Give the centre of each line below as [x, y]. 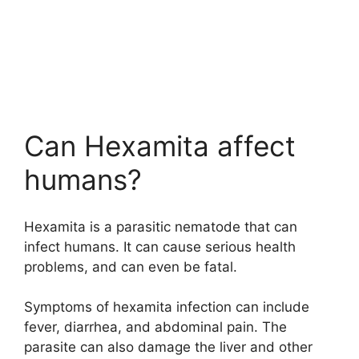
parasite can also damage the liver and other [168, 347]
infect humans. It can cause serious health [160, 246]
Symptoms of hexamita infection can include [167, 307]
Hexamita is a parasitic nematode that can [161, 226]
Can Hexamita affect [160, 146]
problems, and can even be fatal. [131, 266]
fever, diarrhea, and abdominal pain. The [155, 327]
